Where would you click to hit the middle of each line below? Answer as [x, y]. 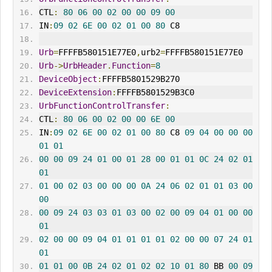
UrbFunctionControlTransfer [102, 106]
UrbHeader [85, 66]
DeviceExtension [75, 93]
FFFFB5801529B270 [141, 79]
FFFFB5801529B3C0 [155, 93]
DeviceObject [68, 79]
